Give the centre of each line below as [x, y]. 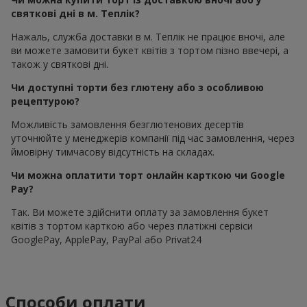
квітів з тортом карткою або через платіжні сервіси [132, 225]
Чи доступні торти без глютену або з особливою [137, 87]
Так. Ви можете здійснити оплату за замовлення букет [140, 212]
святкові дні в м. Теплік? [75, 13]
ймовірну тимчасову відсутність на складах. [113, 151]
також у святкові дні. [60, 64]
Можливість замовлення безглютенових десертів [127, 124]
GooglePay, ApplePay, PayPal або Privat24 [106, 239]
